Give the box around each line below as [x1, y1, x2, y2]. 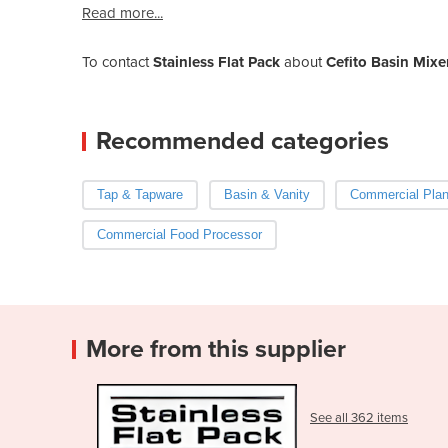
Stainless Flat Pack [153, 52, 280, 71]
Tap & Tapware [97, 186, 183, 202]
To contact [82, 52, 153, 71]
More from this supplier [86, 333, 346, 364]
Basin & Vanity [223, 186, 310, 202]
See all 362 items [310, 409, 408, 426]
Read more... [82, 3, 163, 22]
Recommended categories [96, 125, 389, 156]
